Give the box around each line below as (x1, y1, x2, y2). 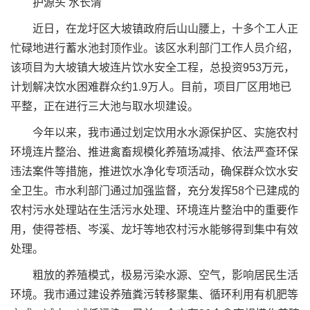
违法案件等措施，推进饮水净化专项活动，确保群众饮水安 (10, 165, 298, 177)
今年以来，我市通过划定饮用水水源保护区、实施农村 (10, 127, 298, 138)
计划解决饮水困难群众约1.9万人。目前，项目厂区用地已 (10, 81, 291, 93)
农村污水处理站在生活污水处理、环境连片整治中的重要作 (10, 204, 298, 216)
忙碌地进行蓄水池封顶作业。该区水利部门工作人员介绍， (10, 42, 298, 54)
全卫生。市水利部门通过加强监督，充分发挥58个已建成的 (10, 185, 300, 197)
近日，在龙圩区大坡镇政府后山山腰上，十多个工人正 (10, 23, 298, 35)
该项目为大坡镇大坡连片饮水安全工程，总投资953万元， (10, 62, 295, 73)
